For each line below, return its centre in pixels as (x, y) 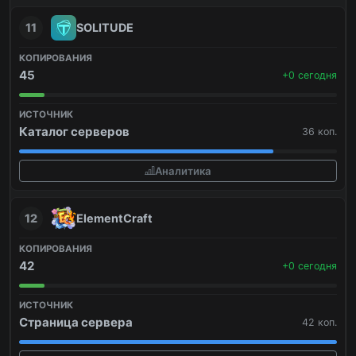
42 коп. (319, 323)
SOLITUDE (105, 28)
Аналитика (183, 170)
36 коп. (319, 132)
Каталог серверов (74, 132)
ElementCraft (114, 219)
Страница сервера (76, 323)
